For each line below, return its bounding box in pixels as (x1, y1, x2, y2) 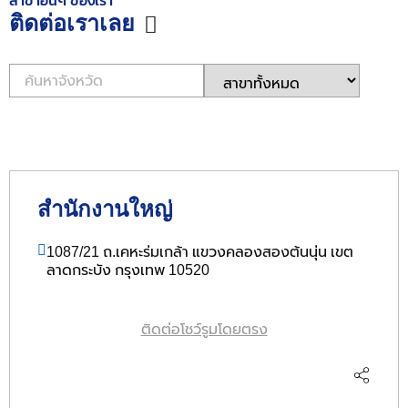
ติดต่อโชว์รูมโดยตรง (140, 321, 268, 338)
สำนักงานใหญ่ (37, 197, 172, 221)
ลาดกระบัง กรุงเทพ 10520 (46, 262, 209, 278)
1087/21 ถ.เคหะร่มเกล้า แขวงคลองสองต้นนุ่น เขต (46, 244, 353, 260)
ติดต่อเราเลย (9, 10, 135, 36)
